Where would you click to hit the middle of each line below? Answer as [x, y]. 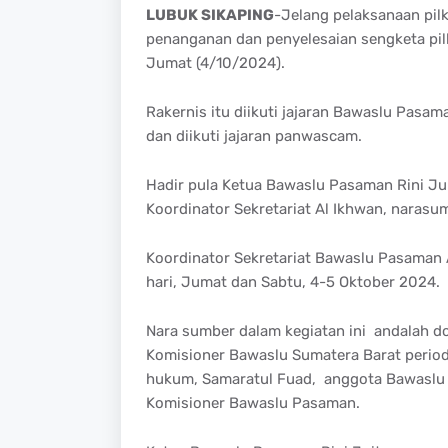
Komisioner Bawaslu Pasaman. [252, 402]
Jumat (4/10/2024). [215, 62]
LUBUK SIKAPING [209, 14]
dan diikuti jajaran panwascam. [253, 135]
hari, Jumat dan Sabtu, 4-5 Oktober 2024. [292, 281]
